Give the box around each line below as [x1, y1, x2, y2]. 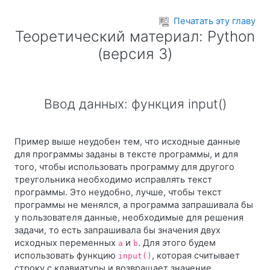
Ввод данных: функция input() [43, 96, 227, 111]
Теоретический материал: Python [15, 27, 255, 45]
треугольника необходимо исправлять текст [14, 174, 212, 185]
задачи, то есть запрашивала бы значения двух [14, 225, 221, 236]
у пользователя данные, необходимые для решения [14, 212, 243, 223]
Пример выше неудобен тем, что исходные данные [14, 136, 240, 147]
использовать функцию [14, 250, 118, 261]
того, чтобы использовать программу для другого [14, 162, 234, 172]
